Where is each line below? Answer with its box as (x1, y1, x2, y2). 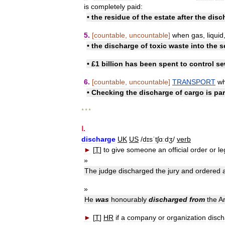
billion (101, 60, 123, 68)
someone (127, 146, 156, 154)
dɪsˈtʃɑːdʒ (143, 135, 173, 144)
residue (104, 13, 130, 22)
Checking (91, 88, 124, 97)
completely (91, 3, 125, 11)
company (127, 213, 156, 222)
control (189, 60, 214, 68)
